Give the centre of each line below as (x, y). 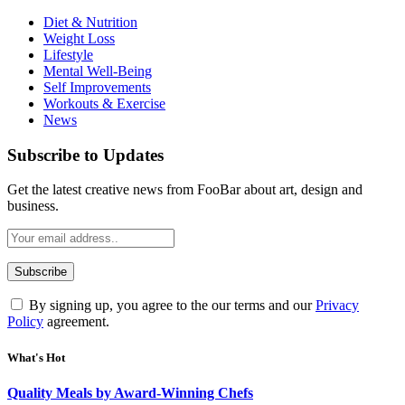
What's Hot (36, 357)
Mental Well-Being (98, 71)
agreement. (76, 322)
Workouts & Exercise (104, 104)
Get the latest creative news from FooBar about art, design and (185, 190)
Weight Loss (79, 38)
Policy (25, 322)
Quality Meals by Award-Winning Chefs (130, 392)
